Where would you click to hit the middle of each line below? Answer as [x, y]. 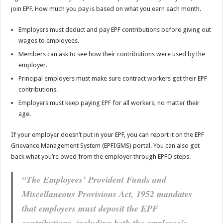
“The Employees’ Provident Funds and [94, 179]
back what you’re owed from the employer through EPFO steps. [101, 156]
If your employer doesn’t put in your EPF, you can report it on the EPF [108, 134]
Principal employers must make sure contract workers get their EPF [113, 78]
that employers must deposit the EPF [90, 208]
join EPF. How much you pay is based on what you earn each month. [106, 8]
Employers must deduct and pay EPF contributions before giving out [115, 29]
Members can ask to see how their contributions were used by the [112, 54]
